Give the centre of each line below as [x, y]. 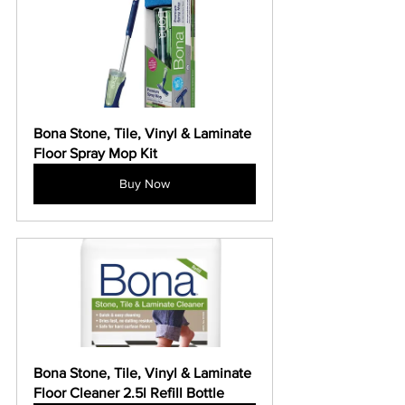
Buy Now [145, 184]
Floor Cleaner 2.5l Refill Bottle [129, 393]
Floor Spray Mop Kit [95, 154]
